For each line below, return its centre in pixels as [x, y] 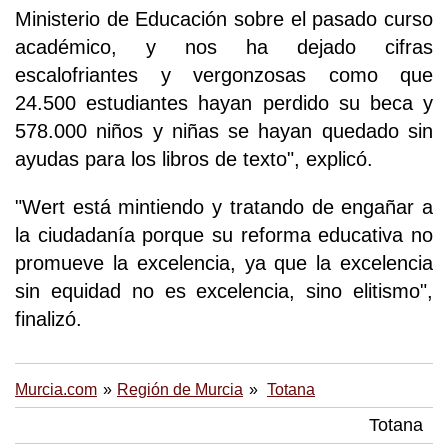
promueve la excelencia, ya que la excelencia [224, 263]
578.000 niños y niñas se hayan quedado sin [224, 131]
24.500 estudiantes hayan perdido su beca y [224, 103]
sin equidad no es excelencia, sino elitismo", [224, 291]
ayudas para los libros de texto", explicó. [194, 159]
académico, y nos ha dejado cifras [224, 47]
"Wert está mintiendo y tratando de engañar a [224, 207]
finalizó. [48, 319]
